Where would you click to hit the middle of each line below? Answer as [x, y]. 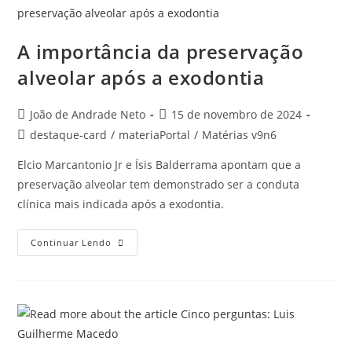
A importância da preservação [161, 51]
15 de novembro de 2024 [237, 114]
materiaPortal [155, 135]
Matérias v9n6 [240, 135]
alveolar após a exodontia [141, 77]
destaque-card [69, 135]
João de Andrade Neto [88, 114]
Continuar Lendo [71, 242]
